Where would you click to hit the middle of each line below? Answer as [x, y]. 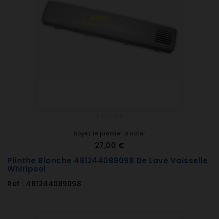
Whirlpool [27, 169]
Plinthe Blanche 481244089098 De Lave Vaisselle [108, 161]
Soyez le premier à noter [109, 133]
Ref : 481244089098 [44, 184]
